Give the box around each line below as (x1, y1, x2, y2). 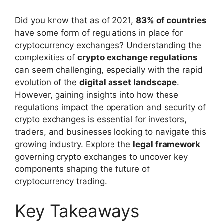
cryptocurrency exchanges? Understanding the (15, 40, 201, 50)
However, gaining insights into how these (15, 89, 178, 100)
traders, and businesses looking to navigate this (15, 126, 206, 137)
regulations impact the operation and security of (15, 102, 206, 112)
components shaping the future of (15, 164, 150, 174)
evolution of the (15, 77, 79, 87)
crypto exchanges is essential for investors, (15, 114, 187, 124)
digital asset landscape (79, 77, 177, 87)
